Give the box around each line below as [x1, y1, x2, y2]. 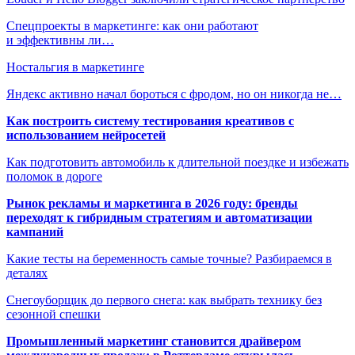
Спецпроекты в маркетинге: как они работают [6, 19, 258, 33]
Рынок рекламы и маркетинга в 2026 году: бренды [6, 197, 298, 211]
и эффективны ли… [6, 33, 114, 48]
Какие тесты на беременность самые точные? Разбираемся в [6, 252, 332, 266]
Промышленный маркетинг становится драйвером [6, 334, 301, 349]
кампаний [6, 225, 63, 239]
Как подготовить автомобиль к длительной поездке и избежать [6, 155, 349, 170]
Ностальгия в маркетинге [6, 60, 144, 74]
